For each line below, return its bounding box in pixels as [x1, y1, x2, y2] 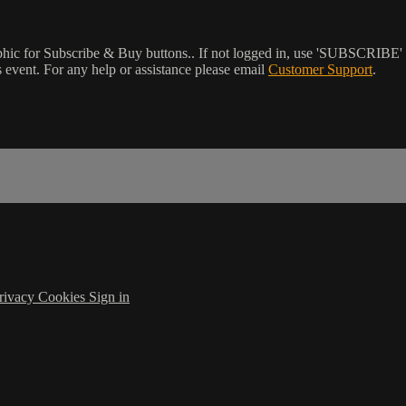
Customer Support [268, 61, 372, 77]
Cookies [38, 288, 89, 304]
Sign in [89, 288, 130, 304]
